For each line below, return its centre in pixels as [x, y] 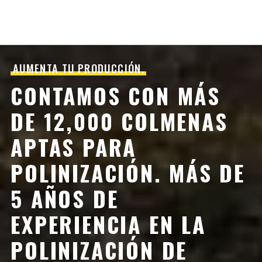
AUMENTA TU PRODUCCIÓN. [79, 68]
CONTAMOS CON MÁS [116, 96]
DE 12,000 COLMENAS [119, 122]
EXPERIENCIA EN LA [108, 225]
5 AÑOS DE [65, 199]
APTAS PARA [74, 147]
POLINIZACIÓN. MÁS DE [128, 173]
